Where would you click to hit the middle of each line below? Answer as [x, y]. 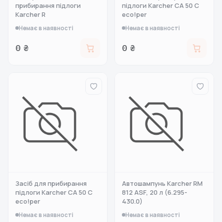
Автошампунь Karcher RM [162, 183]
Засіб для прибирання [51, 183]
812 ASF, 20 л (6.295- [155, 192]
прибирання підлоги [48, 5]
